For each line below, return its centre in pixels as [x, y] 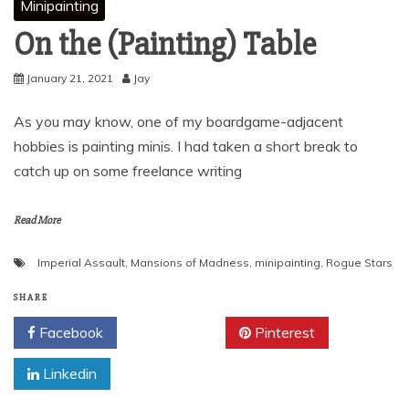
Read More [37, 221]
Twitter [178, 333]
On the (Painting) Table [165, 45]
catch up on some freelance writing [128, 171]
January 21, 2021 [70, 79]
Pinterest [283, 333]
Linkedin [68, 374]
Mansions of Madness [190, 263]
